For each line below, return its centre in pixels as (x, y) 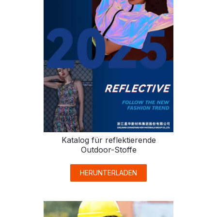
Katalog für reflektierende (108, 140)
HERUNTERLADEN (108, 173)
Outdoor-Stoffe (108, 150)
